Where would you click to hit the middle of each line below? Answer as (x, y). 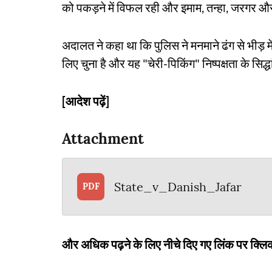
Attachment (103, 139)
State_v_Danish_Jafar (178, 186)
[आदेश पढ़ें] (86, 101)
